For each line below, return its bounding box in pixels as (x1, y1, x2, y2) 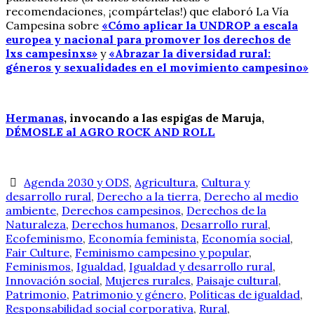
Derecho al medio (204, 189, 299, 203)
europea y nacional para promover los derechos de (6, 32, 291, 46)
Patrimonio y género (72, 287, 184, 301)
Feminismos (6, 259, 71, 273)
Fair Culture (6, 245, 69, 259)
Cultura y (201, 175, 250, 189)
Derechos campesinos (62, 203, 181, 217)
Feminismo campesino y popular (75, 245, 249, 259)
